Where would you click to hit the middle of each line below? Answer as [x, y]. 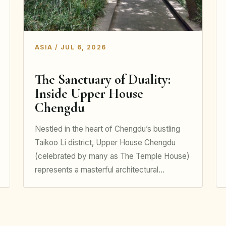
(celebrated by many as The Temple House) [112, 156]
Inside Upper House [89, 94]
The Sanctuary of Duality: [102, 80]
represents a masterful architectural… [99, 169]
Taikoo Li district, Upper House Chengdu [105, 142]
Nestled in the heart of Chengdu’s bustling [107, 129]
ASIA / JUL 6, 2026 [70, 47]
